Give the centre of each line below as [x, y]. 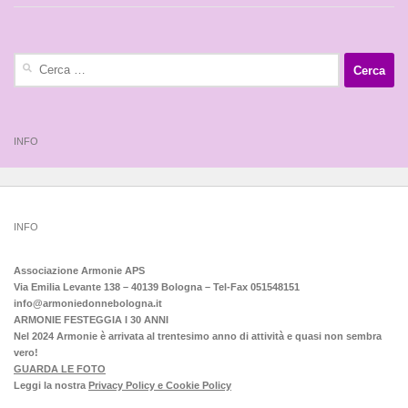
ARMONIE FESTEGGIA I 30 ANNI [91, 320]
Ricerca [30, 61]
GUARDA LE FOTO [60, 369]
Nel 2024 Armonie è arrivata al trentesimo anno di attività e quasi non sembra [198, 337]
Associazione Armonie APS [79, 271]
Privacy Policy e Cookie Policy [160, 386]
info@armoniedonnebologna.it [88, 304]
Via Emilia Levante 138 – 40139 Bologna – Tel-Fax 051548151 [157, 287]
